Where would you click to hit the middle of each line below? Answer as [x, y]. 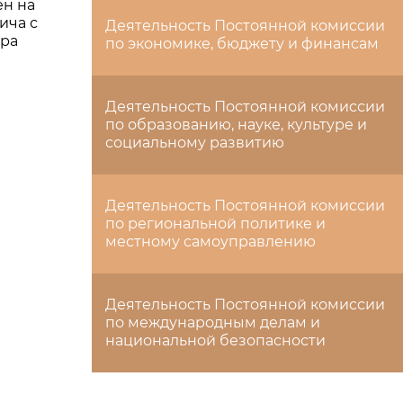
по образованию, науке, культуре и [236, 125]
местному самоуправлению [210, 242]
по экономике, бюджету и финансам [242, 44]
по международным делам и [213, 322]
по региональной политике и [215, 224]
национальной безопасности [215, 340]
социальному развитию [195, 143]
